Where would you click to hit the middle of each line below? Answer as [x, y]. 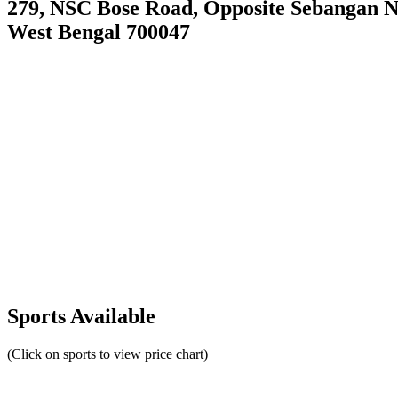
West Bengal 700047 [99, 32]
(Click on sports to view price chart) [107, 354]
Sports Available [81, 317]
